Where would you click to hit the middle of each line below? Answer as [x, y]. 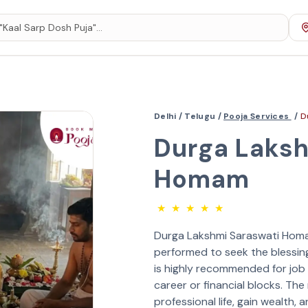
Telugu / [203, 116]
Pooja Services [257, 116]
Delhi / [169, 116]
